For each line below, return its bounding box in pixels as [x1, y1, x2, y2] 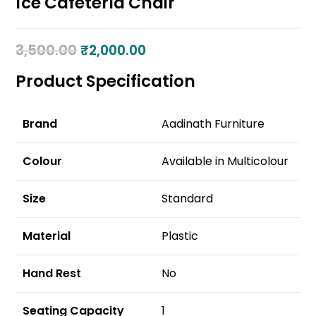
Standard [162, 190, 214, 207]
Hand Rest [23, 265, 82, 282]
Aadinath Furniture [162, 116, 265, 133]
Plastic [162, 228, 199, 245]
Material [23, 228, 71, 245]
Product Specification [16, 70, 196, 93]
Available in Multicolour [162, 153, 289, 170]
